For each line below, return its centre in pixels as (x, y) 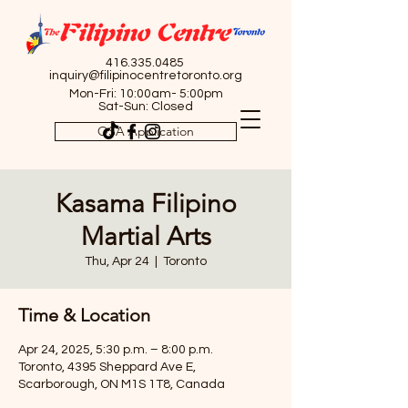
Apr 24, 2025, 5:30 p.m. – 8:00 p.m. (116, 350)
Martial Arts (146, 236)
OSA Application (146, 131)
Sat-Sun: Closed (146, 107)
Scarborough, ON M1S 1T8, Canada (122, 384)
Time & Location (84, 315)
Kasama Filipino (146, 204)
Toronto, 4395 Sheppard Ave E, (107, 367)
